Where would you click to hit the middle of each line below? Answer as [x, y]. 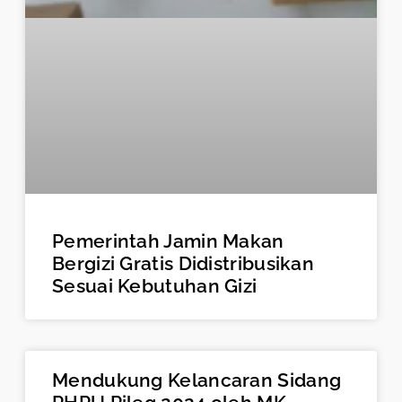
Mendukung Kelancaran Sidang [197, 380]
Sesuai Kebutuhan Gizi [155, 285]
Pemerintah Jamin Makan [168, 240]
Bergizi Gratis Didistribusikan [184, 263]
